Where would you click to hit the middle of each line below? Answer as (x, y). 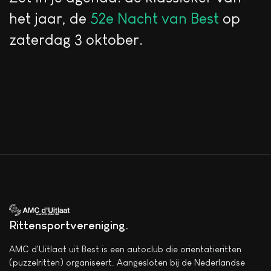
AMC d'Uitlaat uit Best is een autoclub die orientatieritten (125, 249)
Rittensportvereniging (67, 225)
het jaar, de (50, 18)
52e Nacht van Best (155, 18)
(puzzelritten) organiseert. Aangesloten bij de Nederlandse (127, 263)
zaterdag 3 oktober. (76, 39)
